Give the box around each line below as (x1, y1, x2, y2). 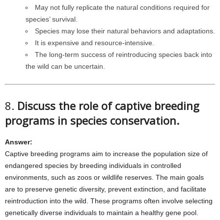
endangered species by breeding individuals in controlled (5, 162, 181, 169)
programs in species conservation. (5, 113, 179, 128)
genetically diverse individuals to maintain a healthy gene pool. (5, 209, 198, 217)
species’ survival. (26, 15, 78, 23)
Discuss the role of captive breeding (17, 98, 199, 113)
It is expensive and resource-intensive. (35, 39, 154, 47)
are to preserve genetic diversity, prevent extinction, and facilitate (5, 185, 206, 193)
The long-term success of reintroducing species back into (35, 51, 212, 58)
